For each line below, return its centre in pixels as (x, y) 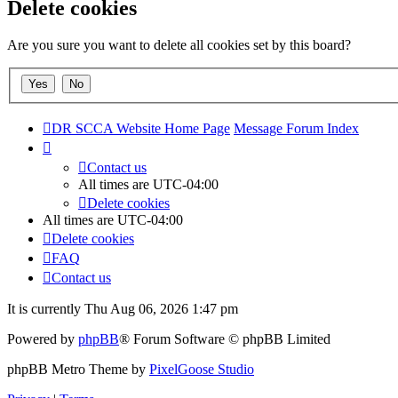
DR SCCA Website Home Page (141, 128)
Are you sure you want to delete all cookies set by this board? (179, 45)
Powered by (43, 339)
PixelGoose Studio (202, 369)
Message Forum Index (296, 128)
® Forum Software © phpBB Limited (225, 339)
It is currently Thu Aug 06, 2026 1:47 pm (123, 309)
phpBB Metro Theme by (78, 369)
